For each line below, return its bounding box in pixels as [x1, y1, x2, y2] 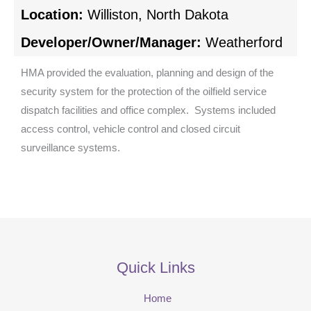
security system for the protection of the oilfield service [21, 86, 267, 98]
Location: [21, 7, 87, 23]
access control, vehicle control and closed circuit [21, 124, 240, 135]
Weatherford [205, 35, 283, 51]
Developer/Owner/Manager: [21, 35, 205, 51]
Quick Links [116, 258, 195, 276]
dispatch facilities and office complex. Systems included [21, 105, 276, 117]
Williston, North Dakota [87, 7, 228, 23]
